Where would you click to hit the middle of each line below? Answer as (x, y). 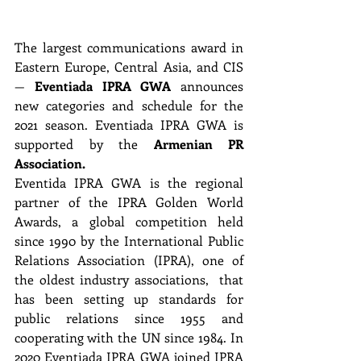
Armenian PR (198, 143)
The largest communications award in (129, 47)
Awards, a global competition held (129, 221)
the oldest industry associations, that (129, 279)
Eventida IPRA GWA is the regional (129, 182)
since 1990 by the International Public (129, 240)
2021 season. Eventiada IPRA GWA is (129, 124)
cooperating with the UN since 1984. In (129, 337)
